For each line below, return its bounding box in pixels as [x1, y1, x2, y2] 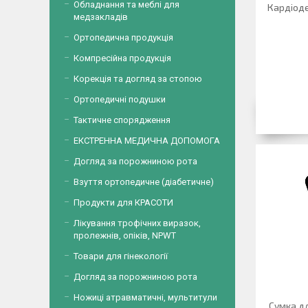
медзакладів [74, 12, 128, 22]
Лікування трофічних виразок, [74, 218, 201, 228]
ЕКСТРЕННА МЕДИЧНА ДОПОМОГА [74, 135, 220, 146]
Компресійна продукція [74, 53, 171, 63]
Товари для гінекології [74, 251, 168, 261]
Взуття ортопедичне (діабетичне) [74, 177, 214, 187]
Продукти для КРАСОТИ [74, 197, 173, 208]
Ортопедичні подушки [74, 94, 166, 104]
